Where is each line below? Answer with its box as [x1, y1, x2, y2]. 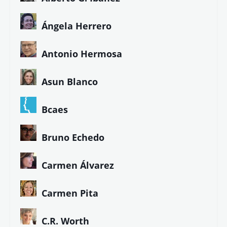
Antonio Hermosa [42, 48, 122, 60]
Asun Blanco [42, 75, 98, 88]
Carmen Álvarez [42, 159, 114, 172]
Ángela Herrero [42, 20, 111, 32]
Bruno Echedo [42, 131, 104, 144]
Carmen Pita [42, 187, 98, 200]
